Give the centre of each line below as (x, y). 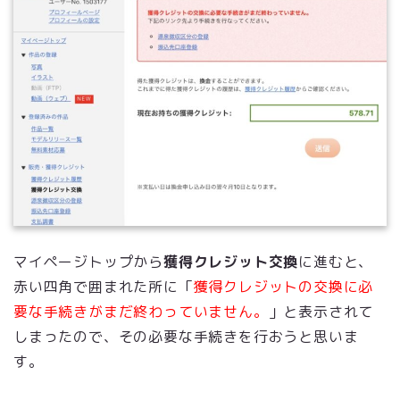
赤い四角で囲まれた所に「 (104, 286)
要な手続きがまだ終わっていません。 (141, 311)
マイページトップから (88, 261)
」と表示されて (321, 311)
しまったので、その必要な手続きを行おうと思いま (186, 336)
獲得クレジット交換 (231, 261)
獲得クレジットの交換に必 (283, 286)
